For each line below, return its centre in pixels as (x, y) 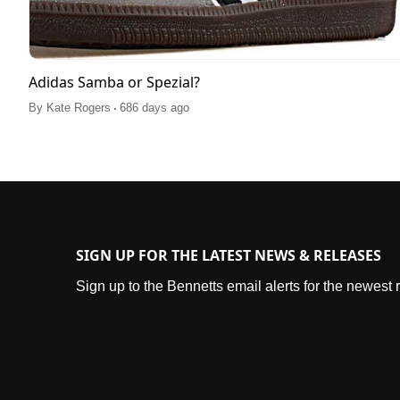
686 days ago (154, 108)
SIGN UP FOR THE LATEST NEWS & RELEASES (229, 255)
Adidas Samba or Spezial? (114, 83)
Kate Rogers (79, 108)
